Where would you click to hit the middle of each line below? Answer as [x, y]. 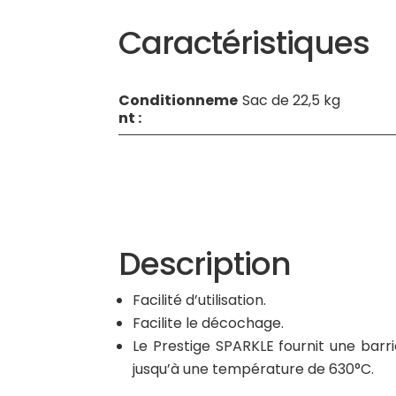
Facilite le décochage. [209, 323]
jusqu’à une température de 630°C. [254, 369]
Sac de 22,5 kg [292, 100]
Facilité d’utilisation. [200, 300]
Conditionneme [179, 100]
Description [205, 263]
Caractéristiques [244, 42]
